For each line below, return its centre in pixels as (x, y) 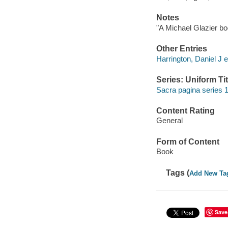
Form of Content (188, 141)
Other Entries (181, 49)
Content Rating (185, 110)
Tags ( (178, 173)
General (169, 121)
